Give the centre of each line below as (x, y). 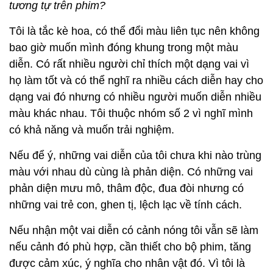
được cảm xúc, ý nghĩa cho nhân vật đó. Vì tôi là (127, 264)
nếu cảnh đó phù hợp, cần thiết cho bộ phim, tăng (130, 247)
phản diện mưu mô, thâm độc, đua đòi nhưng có (126, 189)
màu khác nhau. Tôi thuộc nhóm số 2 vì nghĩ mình (131, 114)
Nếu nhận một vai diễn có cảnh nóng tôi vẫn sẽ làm (134, 231)
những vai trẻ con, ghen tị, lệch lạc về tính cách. (129, 205)
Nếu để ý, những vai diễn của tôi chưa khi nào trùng (135, 156)
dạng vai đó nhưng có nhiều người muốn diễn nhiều (135, 97)
